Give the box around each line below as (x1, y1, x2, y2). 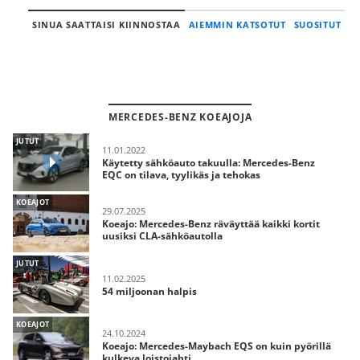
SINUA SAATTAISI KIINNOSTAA (31, 18, 181, 31)
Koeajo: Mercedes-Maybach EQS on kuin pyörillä (102, 339, 331, 353)
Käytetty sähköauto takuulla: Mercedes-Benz (102, 156, 315, 170)
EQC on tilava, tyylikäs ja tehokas (102, 168, 260, 182)
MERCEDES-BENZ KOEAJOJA (108, 110, 252, 124)
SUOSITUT (293, 18, 342, 31)
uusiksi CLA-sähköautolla (102, 229, 223, 243)
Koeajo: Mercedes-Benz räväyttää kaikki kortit (102, 217, 320, 231)
